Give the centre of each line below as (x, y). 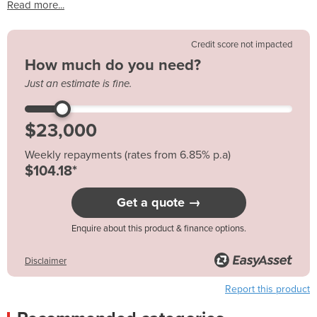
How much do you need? (113, 65)
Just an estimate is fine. (78, 83)
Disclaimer (46, 261)
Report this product (267, 289)
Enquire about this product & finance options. (158, 228)
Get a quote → (158, 202)
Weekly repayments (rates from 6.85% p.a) (128, 155)
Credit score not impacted (242, 44)
